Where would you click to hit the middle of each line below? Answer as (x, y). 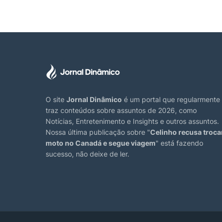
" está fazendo (179, 143)
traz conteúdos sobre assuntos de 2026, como (121, 110)
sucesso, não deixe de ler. (87, 154)
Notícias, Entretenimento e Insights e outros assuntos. (132, 121)
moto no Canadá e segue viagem (101, 143)
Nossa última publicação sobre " (98, 132)
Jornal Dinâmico (94, 99)
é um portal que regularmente (171, 99)
